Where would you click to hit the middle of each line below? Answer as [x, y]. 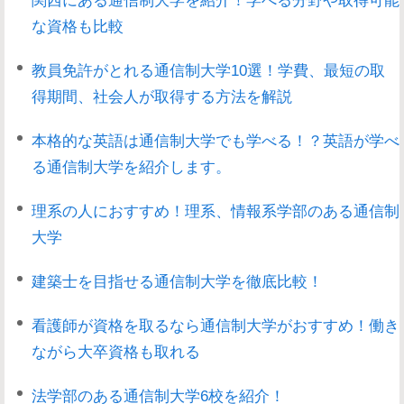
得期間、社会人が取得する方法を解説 [162, 96]
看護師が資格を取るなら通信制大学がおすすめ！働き [216, 325]
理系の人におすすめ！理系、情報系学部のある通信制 [216, 211]
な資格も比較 [78, 26]
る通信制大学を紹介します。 [131, 166]
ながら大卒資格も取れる [116, 351]
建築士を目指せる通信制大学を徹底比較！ [177, 281]
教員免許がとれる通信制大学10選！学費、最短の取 [208, 70]
